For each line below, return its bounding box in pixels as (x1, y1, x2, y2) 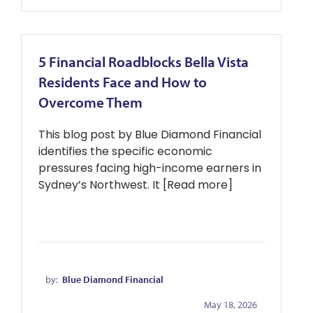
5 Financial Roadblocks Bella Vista (38, 52, 249, 71)
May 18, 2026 (204, 298, 257, 311)
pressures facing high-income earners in (38, 160, 261, 176)
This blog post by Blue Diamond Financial (38, 126, 261, 143)
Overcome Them (38, 93, 143, 111)
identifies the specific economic (38, 143, 212, 159)
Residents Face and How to (38, 73, 207, 91)
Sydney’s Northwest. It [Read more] (38, 177, 233, 193)
